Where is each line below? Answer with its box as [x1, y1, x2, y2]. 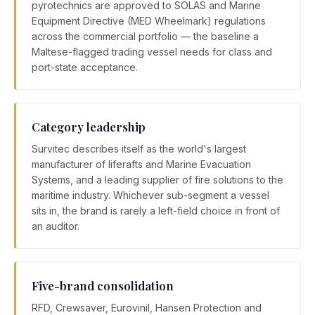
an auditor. [32, 220, 79, 233]
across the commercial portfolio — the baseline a [32, 30, 259, 43]
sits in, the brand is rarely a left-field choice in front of [32, 205, 280, 217]
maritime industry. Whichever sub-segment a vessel [32, 189, 269, 202]
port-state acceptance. [32, 61, 138, 74]
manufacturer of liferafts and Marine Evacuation [32, 158, 251, 171]
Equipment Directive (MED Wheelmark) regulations [32, 15, 266, 27]
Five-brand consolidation [32, 278, 174, 294]
